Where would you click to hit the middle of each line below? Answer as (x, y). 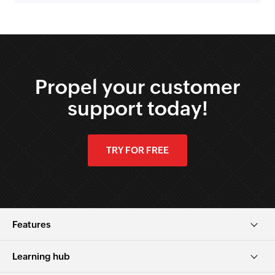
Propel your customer (137, 87)
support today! (137, 109)
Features (31, 225)
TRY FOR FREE (137, 150)
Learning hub (41, 257)
